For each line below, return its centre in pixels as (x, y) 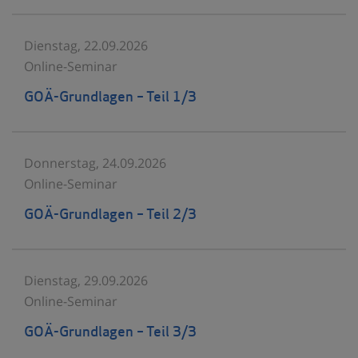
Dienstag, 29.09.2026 (86, 280)
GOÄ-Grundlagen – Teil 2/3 (110, 215)
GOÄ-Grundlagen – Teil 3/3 (110, 332)
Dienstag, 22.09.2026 (86, 45)
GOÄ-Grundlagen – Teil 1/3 (110, 97)
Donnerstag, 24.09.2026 (95, 163)
